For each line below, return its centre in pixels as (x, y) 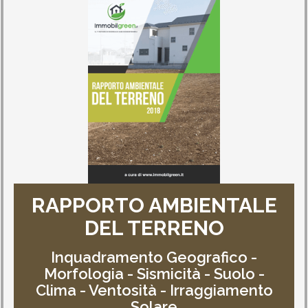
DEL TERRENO (154, 228)
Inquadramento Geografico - (154, 257)
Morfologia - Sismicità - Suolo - (154, 274)
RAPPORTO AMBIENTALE (154, 205)
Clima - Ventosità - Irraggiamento (154, 290)
